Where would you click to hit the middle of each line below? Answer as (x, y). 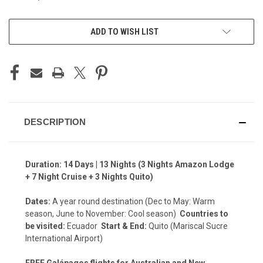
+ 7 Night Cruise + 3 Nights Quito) (89, 176)
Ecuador (83, 226)
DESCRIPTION (55, 122)
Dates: (38, 201)
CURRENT (26, 26)
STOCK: (22, 38)
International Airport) (64, 238)
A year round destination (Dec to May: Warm (133, 201)
